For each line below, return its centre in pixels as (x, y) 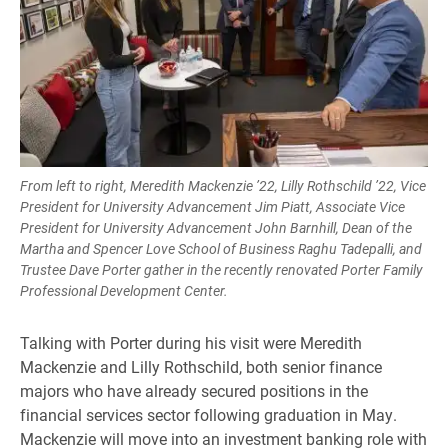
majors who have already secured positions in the (194, 390)
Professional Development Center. (124, 290)
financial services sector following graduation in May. (208, 414)
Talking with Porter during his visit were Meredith (191, 342)
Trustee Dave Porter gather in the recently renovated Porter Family (221, 269)
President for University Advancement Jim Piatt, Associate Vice (212, 206)
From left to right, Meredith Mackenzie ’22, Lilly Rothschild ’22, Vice (223, 185)
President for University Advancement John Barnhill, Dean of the (216, 227)
